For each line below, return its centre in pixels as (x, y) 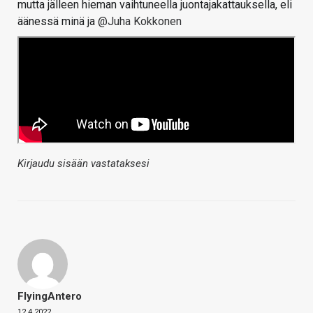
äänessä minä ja (58, 22)
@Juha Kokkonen (140, 22)
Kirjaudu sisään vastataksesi (83, 164)
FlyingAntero (50, 297)
